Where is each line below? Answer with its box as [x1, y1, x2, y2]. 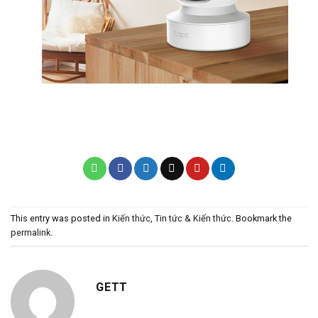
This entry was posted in [11, 213, 112, 224]
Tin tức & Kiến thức [155, 213, 231, 224]
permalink [11, 227, 50, 238]
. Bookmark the [231, 213, 292, 224]
